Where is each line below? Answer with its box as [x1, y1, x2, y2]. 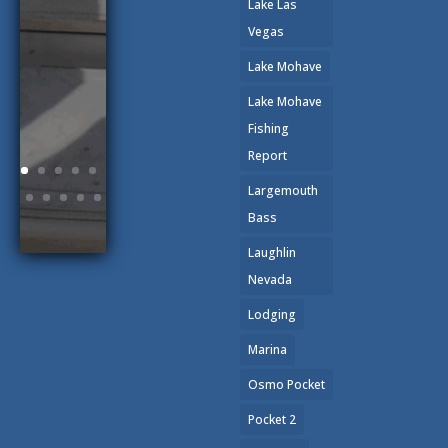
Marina [248, 341, 287, 359]
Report [248, 147, 287, 165]
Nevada [248, 271, 292, 289]
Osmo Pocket [248, 376, 325, 394]
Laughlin [248, 244, 296, 262]
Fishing [248, 120, 289, 138]
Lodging [248, 306, 296, 324]
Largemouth [248, 182, 318, 200]
